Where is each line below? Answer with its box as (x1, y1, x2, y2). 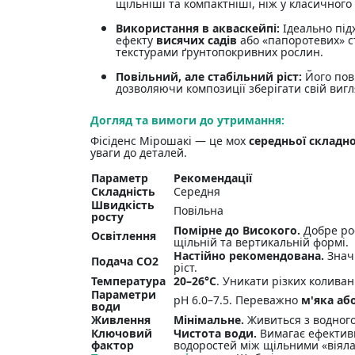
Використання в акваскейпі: (116, 21, 280, 36)
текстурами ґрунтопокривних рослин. (116, 44, 323, 60)
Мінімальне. (174, 312, 244, 328)
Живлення (91, 312, 151, 328)
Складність (91, 184, 155, 200)
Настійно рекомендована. (174, 248, 324, 264)
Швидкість (91, 197, 155, 213)
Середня (174, 184, 220, 200)
